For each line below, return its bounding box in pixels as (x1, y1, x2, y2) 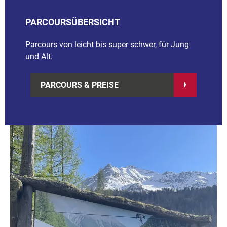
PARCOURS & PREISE (41, 80, 119, 90)
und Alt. (25, 51, 53, 61)
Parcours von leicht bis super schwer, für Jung (25, 39, 189, 49)
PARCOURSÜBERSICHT (25, 16, 120, 27)
